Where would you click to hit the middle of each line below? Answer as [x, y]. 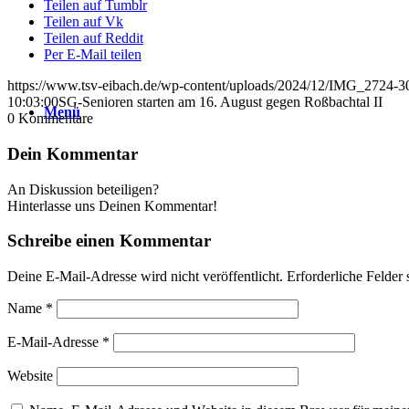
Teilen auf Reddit [94, 38]
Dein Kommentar [73, 153]
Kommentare [56, 119]
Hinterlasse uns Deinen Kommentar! [112, 205]
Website [30, 376]
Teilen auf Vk [84, 22]
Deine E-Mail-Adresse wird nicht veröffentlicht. [145, 277]
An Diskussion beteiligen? [83, 189]
